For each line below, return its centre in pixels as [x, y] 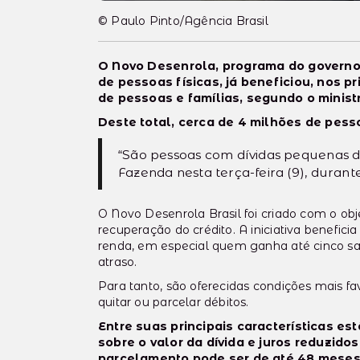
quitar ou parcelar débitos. [174, 303]
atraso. [118, 262]
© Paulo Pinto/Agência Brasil [183, 21]
